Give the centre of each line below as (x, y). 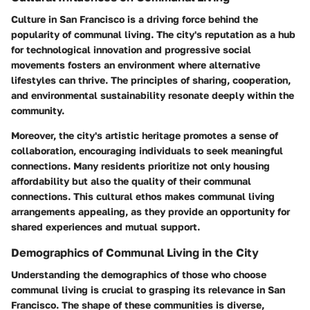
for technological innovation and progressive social (131, 50)
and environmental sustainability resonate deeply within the (153, 95)
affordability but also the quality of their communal (131, 181)
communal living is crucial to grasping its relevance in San (148, 290)
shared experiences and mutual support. (106, 227)
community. (38, 111)
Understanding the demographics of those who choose (139, 275)
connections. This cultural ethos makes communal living (143, 197)
